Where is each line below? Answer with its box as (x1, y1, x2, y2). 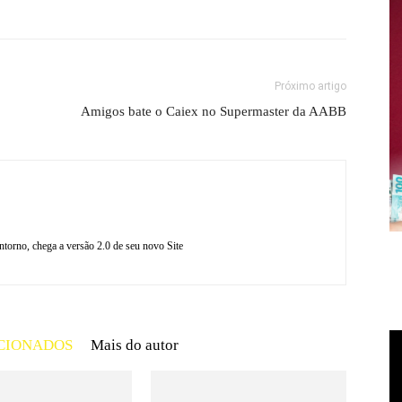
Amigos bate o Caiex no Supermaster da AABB (81, 104, 346, 118)
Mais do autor (91, 336, 179, 354)
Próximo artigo (275, 80, 346, 92)
